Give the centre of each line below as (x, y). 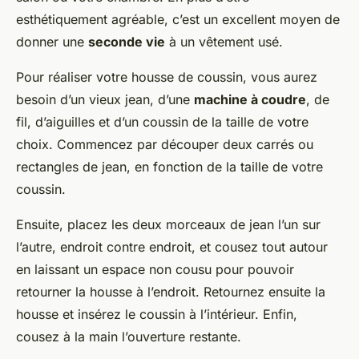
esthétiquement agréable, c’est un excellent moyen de (178, 20)
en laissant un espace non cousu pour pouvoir (155, 270)
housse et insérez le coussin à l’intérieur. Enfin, (157, 315)
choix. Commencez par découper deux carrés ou (165, 145)
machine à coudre (250, 100)
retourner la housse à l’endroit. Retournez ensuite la (171, 292)
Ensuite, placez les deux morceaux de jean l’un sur (168, 225)
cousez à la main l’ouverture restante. (129, 337)
